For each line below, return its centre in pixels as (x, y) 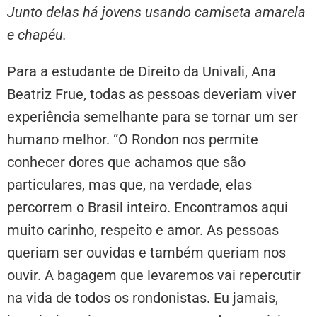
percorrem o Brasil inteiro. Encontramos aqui (148, 207)
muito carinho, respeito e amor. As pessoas (143, 230)
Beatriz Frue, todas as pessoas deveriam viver (152, 94)
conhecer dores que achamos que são (126, 162)
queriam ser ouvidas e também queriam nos (146, 252)
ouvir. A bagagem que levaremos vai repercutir (154, 275)
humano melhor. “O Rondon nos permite (133, 139)
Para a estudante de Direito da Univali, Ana (142, 71)
